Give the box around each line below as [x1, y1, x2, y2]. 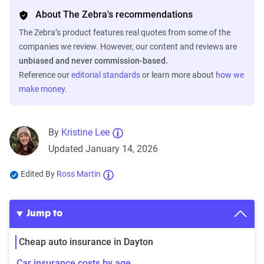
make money [19, 84, 65, 94]
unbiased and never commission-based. [19, 56, 168, 66]
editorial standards [71, 70, 140, 80]
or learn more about [140, 70, 216, 80]
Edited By [21, 169, 57, 179]
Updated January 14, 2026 [48, 143, 158, 155]
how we [216, 70, 244, 80]
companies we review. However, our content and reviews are [19, 42, 237, 52]
